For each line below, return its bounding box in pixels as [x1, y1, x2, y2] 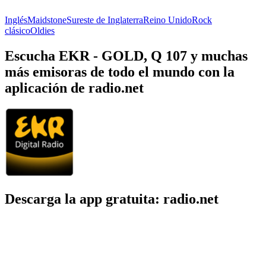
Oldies [30, 25, 55, 36]
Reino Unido [143, 14, 192, 25]
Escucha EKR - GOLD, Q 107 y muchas [5, 47, 248, 64]
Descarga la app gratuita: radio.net [5, 191, 218, 207]
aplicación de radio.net [5, 80, 144, 96]
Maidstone [27, 14, 66, 25]
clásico [5, 25, 30, 36]
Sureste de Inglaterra [66, 14, 143, 25]
